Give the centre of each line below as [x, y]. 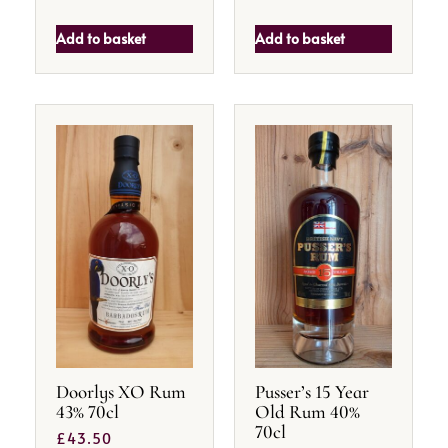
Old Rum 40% [307, 411]
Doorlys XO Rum [121, 391]
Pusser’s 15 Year [312, 391]
